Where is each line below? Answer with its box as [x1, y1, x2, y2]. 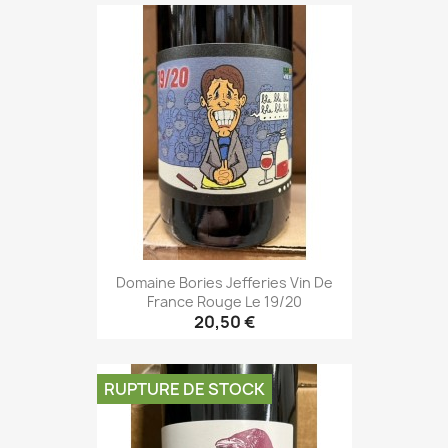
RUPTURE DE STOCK [103, 378, 265, 401]
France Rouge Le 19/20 [146, 291, 302, 311]
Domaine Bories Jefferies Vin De [115, 272, 333, 292]
